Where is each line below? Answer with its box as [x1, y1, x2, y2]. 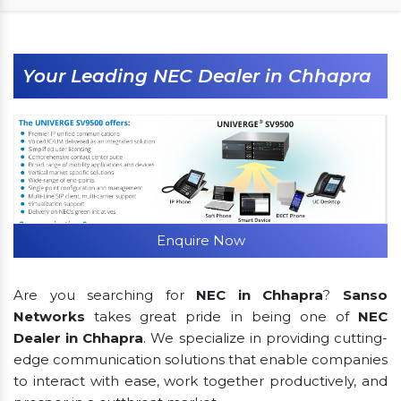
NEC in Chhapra [196, 286, 324, 303]
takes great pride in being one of [85, 307, 358, 325]
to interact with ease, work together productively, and [13, 371, 388, 389]
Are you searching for [13, 286, 197, 303]
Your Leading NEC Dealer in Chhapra [22, 64, 371, 87]
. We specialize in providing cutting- [143, 328, 388, 346]
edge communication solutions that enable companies [13, 350, 388, 368]
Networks [13, 307, 85, 325]
